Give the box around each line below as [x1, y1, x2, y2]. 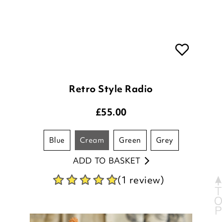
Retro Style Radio [69, 48, 153, 61]
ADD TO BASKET [72, 121, 140, 132]
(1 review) [117, 139, 164, 153]
